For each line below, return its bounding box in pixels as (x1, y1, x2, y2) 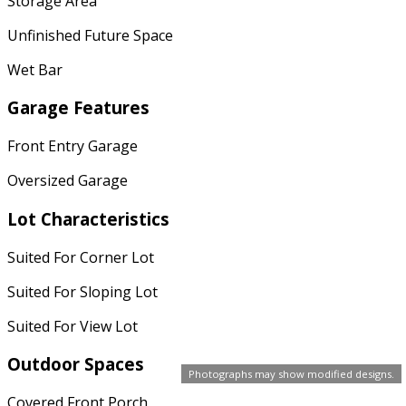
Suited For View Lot (7, 315, 138, 336)
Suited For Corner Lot (7, 246, 154, 267)
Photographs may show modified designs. (188, 367, 394, 381)
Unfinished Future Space (7, 24, 173, 45)
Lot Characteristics (7, 207, 169, 230)
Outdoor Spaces (7, 353, 144, 376)
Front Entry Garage (7, 136, 138, 157)
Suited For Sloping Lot (7, 281, 158, 302)
